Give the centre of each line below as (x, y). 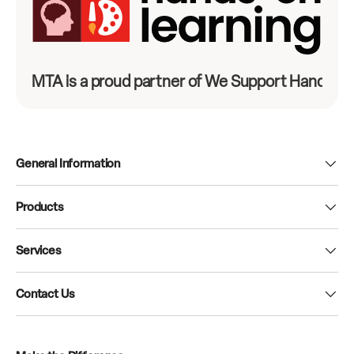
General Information (68, 163)
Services (39, 250)
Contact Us (45, 294)
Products (40, 207)
